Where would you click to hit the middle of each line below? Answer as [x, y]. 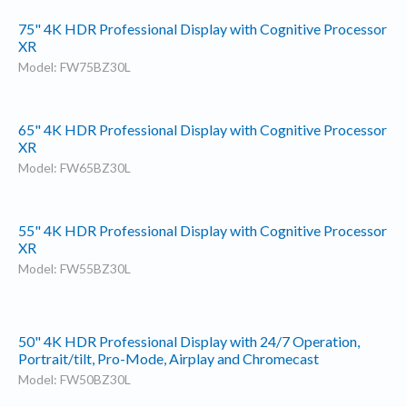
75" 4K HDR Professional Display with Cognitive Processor [202, 28]
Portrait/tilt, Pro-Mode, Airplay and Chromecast [168, 359]
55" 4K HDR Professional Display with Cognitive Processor [202, 230]
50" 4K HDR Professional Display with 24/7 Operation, [189, 342]
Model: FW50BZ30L [74, 380]
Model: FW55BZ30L [74, 268]
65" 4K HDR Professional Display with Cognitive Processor [202, 129]
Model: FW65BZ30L [74, 167]
